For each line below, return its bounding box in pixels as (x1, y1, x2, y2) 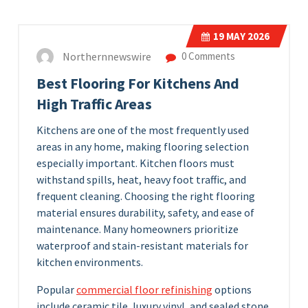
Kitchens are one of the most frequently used (36, 123, 249, 137)
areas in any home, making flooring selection (36, 140, 249, 154)
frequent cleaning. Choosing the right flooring (36, 189, 255, 203)
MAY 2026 (224, 30, 269, 43)
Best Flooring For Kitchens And (36, 74, 239, 93)
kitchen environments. (36, 255, 143, 269)
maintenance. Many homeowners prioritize (36, 222, 239, 236)
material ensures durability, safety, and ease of (36, 206, 254, 220)
